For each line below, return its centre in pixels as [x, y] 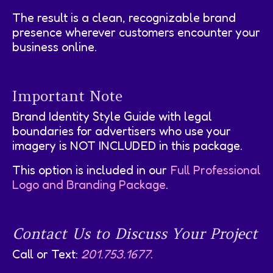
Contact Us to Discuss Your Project [135, 233]
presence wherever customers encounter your [136, 32]
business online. [55, 47]
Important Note [67, 96]
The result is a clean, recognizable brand [124, 17]
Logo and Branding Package [89, 184]
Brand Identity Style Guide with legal [112, 116]
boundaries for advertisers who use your [122, 131]
